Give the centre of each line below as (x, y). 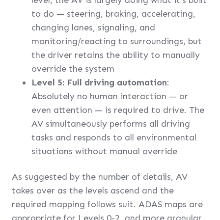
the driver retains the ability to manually (116, 55)
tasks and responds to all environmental (114, 137)
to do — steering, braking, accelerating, (113, 14)
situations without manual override (104, 151)
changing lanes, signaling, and (93, 27)
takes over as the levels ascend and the (93, 191)
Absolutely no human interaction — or (110, 96)
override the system (73, 69)
